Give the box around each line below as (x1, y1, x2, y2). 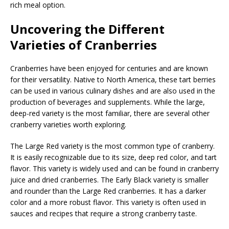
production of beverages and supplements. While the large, (10, 97, 205, 107)
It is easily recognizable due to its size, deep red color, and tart (10, 152, 217, 162)
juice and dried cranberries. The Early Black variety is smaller (10, 174, 209, 185)
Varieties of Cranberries (10, 36, 157, 53)
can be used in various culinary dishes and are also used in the (10, 85, 215, 96)
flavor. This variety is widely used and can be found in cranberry (10, 163, 219, 173)
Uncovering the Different (10, 20, 165, 37)
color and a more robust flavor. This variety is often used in (10, 197, 206, 207)
